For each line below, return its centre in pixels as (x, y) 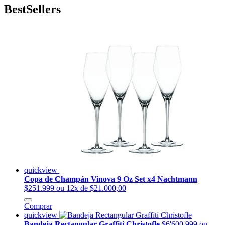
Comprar (38, 206)
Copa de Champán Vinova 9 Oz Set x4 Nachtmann (111, 179)
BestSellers (32, 9)
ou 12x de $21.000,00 (91, 188)
